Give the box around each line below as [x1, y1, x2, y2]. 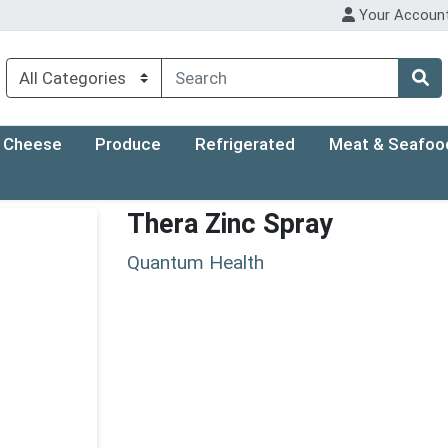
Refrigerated [195, 134, 296, 155]
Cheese [2, 134, 62, 155]
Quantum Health [127, 250, 264, 274]
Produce [95, 134, 162, 155]
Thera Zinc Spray [127, 208, 333, 241]
